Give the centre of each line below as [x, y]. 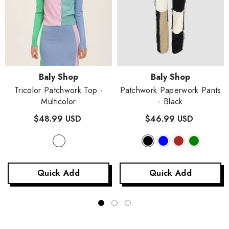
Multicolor [59, 102]
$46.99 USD [169, 119]
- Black [170, 102]
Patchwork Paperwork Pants [170, 90]
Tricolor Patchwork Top [57, 90]
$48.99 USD [57, 119]
